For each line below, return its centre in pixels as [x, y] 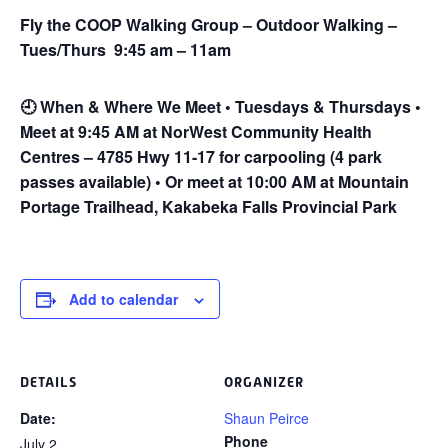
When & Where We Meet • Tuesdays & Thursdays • [228, 106]
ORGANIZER [264, 382]
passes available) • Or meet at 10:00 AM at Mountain [214, 181]
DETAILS [48, 382]
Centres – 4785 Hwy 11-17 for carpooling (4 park [201, 156]
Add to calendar [123, 299]
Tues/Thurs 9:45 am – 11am [125, 49]
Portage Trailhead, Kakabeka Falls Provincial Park [208, 206]
